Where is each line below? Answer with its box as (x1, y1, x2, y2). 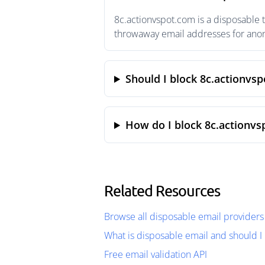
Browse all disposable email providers (104, 210, 264, 223)
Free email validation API (104, 248, 207, 261)
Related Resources (104, 182, 220, 199)
